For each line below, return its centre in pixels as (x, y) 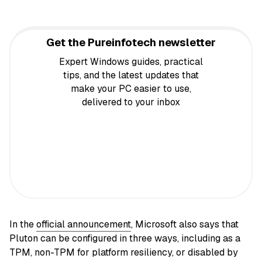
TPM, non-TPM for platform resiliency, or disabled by (124, 253)
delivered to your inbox (131, 102)
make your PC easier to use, (131, 88)
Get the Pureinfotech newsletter (131, 42)
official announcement (84, 225)
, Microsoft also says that (185, 225)
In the (23, 225)
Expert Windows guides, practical (131, 61)
